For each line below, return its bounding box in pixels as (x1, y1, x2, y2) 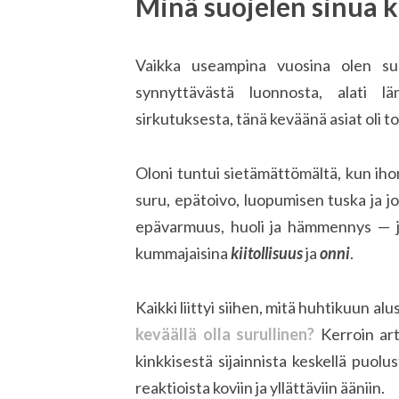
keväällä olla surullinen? (135, 323, 314, 344)
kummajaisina (135, 242, 231, 263)
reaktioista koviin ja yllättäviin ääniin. (135, 377, 385, 397)
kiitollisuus (231, 242, 303, 263)
